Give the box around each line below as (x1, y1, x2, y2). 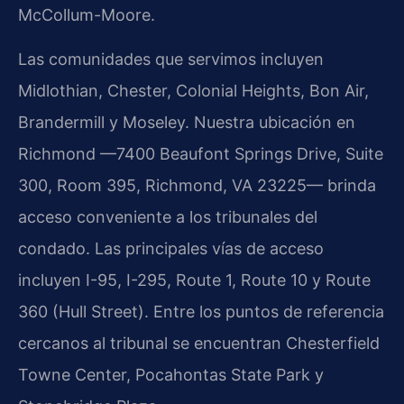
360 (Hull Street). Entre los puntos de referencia (18, 302, 384, 322)
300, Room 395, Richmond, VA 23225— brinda (18, 176, 376, 196)
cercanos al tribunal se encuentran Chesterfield (18, 334, 380, 353)
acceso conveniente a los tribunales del (18, 207, 317, 227)
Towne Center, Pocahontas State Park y (18, 365, 324, 385)
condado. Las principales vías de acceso (18, 239, 324, 259)
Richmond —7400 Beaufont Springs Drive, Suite (18, 144, 383, 164)
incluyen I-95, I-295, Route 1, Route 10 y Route (18, 271, 371, 290)
